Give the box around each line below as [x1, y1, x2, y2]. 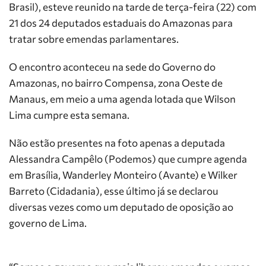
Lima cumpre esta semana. [9, 109, 129, 121]
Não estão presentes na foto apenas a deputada [9, 137, 225, 149]
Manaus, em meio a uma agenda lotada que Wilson [9, 93, 236, 105]
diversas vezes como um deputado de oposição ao [9, 201, 233, 213]
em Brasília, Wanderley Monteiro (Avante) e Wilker [9, 169, 237, 181]
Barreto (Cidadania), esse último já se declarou [9, 185, 218, 197]
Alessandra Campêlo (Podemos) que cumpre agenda [9, 153, 247, 165]
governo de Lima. [9, 217, 87, 229]
